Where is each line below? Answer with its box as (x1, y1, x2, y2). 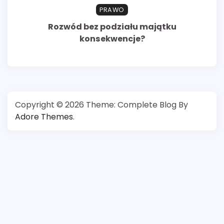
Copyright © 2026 (15, 99, 86, 111)
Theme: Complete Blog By (86, 99, 188, 111)
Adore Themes (15, 111, 73, 123)
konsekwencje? (79, 32, 145, 44)
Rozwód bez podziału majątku (47, 20, 176, 32)
